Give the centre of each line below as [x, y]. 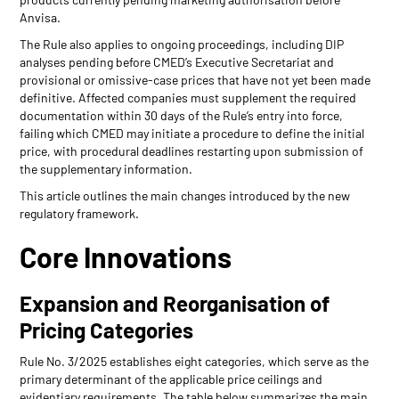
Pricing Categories [107, 330]
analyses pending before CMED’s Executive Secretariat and [177, 61]
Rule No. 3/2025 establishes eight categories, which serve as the [195, 361]
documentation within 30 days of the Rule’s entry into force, [182, 115]
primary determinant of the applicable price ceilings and [171, 379]
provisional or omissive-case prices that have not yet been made [195, 79]
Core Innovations [126, 256]
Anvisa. [41, 17]
